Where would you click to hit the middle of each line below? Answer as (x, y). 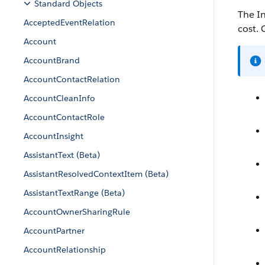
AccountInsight (54, 136)
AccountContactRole (64, 117)
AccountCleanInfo (59, 98)
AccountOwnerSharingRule (77, 212)
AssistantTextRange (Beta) (74, 193)
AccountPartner (54, 231)
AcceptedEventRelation (70, 22)
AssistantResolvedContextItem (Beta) (96, 174)
